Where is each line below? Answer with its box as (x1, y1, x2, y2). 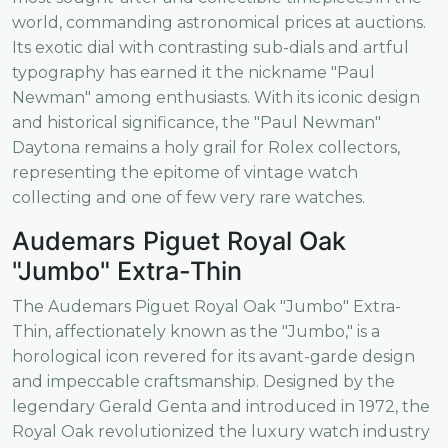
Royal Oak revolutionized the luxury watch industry (12, 421, 430, 441)
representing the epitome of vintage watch (12, 162, 358, 182)
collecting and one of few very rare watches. (12, 187, 365, 207)
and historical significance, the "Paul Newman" (12, 112, 381, 132)
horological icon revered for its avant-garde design (12, 346, 415, 366)
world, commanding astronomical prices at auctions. (12, 12, 426, 32)
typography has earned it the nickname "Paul (12, 62, 375, 82)
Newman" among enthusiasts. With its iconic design (12, 87, 420, 107)
